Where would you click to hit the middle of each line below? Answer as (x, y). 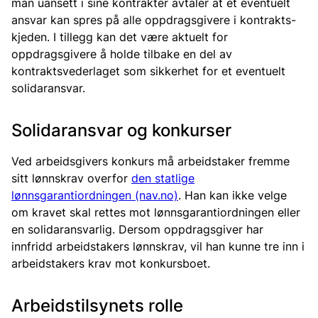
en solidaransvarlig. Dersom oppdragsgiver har (137, 229)
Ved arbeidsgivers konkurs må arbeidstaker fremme (150, 161)
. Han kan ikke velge (232, 195)
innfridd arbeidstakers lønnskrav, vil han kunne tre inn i (158, 246)
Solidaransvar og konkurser (121, 130)
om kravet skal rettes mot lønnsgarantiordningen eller (156, 212)
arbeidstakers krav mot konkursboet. (111, 263)
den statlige (163, 178)
